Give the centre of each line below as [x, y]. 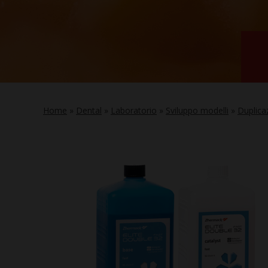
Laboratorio [134, 110]
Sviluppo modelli [197, 110]
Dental [89, 110]
